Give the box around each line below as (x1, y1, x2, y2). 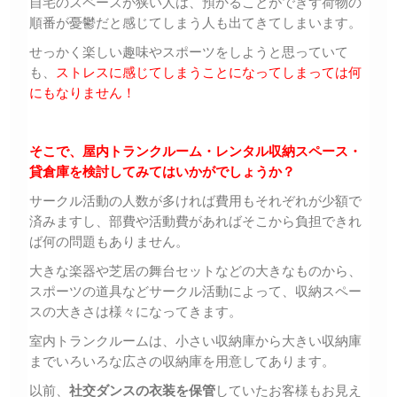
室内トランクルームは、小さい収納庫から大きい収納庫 (29, 332, 362, 348)
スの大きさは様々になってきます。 (29, 303, 242, 319)
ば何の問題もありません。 (29, 233, 189, 249)
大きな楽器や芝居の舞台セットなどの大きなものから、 (29, 262, 362, 278)
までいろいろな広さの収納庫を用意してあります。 (29, 353, 335, 369)
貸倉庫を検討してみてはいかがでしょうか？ (29, 163, 295, 179)
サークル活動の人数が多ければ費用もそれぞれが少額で (29, 192, 362, 208)
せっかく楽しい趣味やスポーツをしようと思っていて (29, 43, 348, 59)
